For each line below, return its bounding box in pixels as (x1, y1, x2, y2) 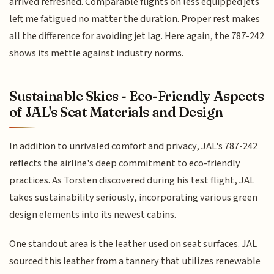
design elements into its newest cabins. (9, 207, 177, 222)
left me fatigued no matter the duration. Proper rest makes (9, 12, 261, 27)
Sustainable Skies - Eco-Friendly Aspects (9, 87, 264, 105)
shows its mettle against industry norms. (9, 46, 184, 61)
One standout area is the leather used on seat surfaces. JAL (9, 237, 257, 252)
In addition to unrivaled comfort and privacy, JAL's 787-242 (9, 138, 258, 154)
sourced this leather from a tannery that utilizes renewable (9, 254, 261, 269)
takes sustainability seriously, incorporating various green (9, 190, 258, 205)
